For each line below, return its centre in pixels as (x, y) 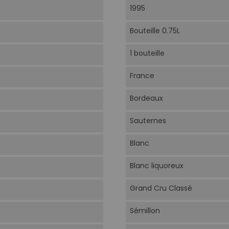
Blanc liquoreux (156, 166)
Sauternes (148, 121)
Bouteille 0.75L (155, 31)
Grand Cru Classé (161, 188)
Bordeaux (146, 98)
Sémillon (145, 211)
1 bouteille (147, 53)
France (142, 76)
